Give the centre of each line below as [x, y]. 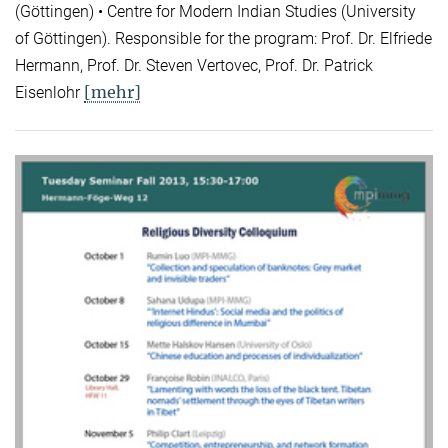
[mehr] [112, 92]
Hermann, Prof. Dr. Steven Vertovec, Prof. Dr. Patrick [194, 66]
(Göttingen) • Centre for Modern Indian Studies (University [215, 12]
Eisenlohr [49, 93]
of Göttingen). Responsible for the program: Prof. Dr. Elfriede [223, 39]
